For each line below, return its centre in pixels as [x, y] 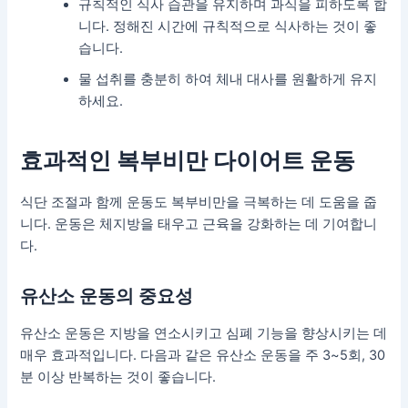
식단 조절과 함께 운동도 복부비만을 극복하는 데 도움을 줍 [199, 202]
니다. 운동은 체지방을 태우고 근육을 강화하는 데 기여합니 [199, 224]
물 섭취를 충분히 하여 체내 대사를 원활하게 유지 [228, 79]
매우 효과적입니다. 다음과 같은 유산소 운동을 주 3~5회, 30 [203, 355]
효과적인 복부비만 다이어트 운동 [188, 161]
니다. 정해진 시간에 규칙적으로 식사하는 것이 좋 [228, 26]
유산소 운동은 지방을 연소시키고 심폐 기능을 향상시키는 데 [204, 333]
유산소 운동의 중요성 [107, 296]
